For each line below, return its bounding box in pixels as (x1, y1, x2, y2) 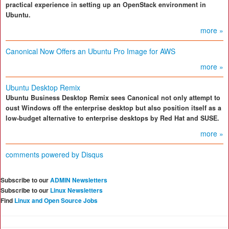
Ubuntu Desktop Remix (6, 82, 80, 93)
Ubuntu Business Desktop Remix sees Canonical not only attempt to (6, 93, 220, 103)
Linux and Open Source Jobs (14, 196, 98, 205)
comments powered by (6, 149, 81, 160)
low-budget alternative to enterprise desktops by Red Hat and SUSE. (6, 113, 219, 123)
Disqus (81, 149, 103, 160)
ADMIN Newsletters (50, 175, 107, 185)
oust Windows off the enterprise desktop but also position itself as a (6, 103, 221, 113)
